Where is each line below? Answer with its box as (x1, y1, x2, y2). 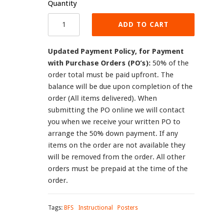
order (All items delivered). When (48, 94, 157, 103)
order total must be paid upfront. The (48, 70, 174, 79)
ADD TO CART (118, 20, 169, 28)
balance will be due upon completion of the (48, 82, 193, 91)
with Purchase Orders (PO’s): (48, 59, 151, 67)
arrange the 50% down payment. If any (48, 129, 178, 138)
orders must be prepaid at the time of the (48, 164, 188, 173)
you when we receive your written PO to (48, 117, 180, 126)
